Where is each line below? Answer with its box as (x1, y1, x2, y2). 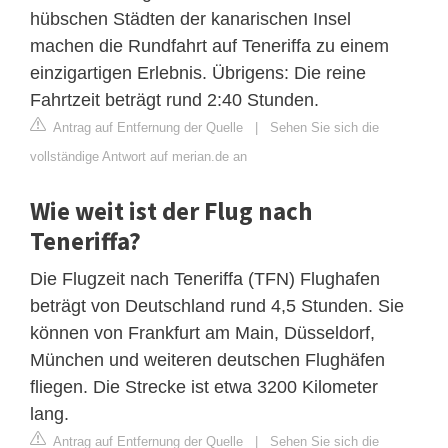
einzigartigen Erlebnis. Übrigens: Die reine (30, 62, 366, 83)
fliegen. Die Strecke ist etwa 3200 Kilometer (30, 376, 378, 397)
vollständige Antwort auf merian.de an (30, 148, 247, 164)
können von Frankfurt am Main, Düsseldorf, (30, 322, 375, 343)
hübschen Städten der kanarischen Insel (30, 8, 351, 29)
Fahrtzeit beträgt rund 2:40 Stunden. (30, 89, 319, 110)
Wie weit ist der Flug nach (30, 194, 312, 227)
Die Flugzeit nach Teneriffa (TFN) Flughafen (30, 268, 380, 289)
